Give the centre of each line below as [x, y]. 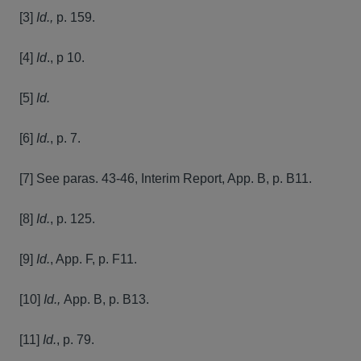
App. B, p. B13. [106, 299]
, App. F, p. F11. [93, 259]
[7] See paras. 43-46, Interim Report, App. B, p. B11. [166, 178]
